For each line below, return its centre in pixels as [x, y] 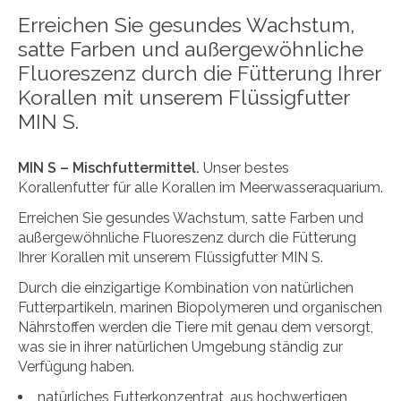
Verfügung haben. [76, 366]
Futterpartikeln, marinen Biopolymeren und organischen [200, 307]
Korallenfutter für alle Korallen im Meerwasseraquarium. [200, 187]
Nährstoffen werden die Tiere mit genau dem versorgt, [196, 327]
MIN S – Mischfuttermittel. [109, 167]
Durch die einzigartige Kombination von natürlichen [186, 287]
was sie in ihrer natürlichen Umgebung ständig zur [180, 346]
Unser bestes [244, 167]
